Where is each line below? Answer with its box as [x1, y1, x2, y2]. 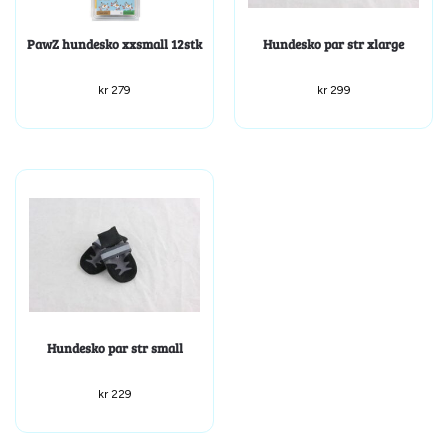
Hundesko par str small [46, 338, 183, 357]
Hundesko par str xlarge [263, 34, 404, 53]
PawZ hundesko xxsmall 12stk [27, 34, 202, 53]
